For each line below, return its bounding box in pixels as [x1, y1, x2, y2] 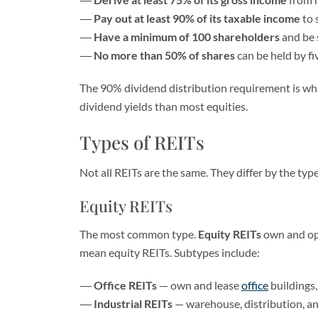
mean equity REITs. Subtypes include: [79, 246, 260, 259]
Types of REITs [79, 130, 204, 155]
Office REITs [94, 278, 157, 292]
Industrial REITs [94, 297, 172, 310]
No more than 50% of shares [94, 48, 235, 62]
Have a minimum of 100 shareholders [94, 30, 280, 43]
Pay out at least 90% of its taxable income [94, 11, 300, 25]
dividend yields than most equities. [79, 99, 248, 113]
